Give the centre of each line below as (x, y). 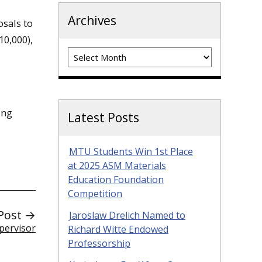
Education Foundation (116, 180)
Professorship (99, 244)
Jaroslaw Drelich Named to (127, 216)
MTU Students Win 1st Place (131, 152)
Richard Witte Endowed (118, 230)
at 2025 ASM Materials (117, 166)
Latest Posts (104, 118)
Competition (95, 194)
